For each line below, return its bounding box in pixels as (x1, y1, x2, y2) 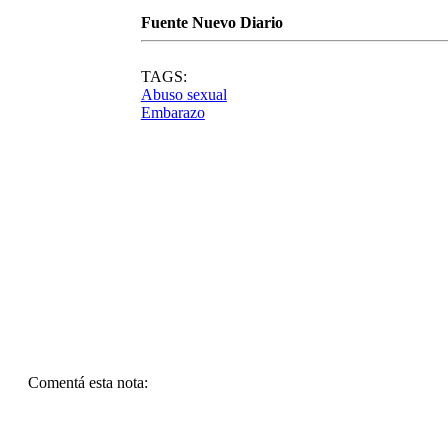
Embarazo (140, 104, 205, 122)
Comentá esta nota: (28, 374, 148, 392)
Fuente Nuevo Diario (140, 14, 283, 32)
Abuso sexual (140, 86, 227, 104)
